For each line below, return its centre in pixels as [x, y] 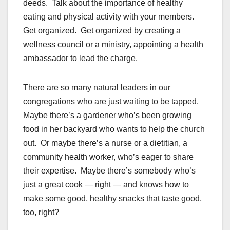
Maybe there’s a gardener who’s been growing [107, 116]
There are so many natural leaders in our [97, 88]
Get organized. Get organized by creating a [102, 31]
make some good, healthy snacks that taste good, [112, 199]
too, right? [41, 213]
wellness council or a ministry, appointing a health [113, 45]
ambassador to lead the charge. [80, 59]
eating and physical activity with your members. [110, 17]
